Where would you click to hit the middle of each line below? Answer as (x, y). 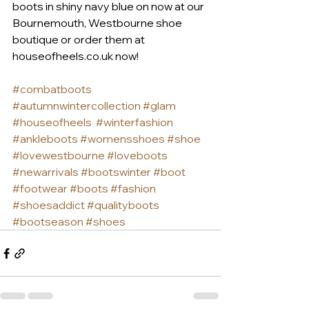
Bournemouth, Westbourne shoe (98, 23)
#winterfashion (134, 122)
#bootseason (48, 222)
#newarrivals (46, 172)
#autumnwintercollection (77, 106)
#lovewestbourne (59, 156)
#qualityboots (123, 205)
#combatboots (52, 89)
